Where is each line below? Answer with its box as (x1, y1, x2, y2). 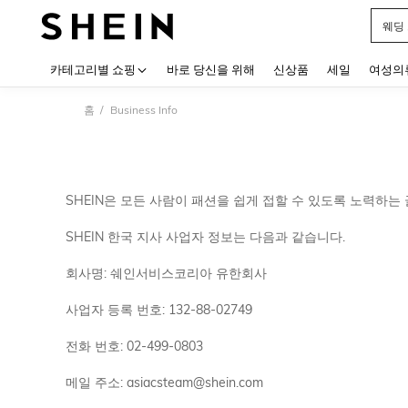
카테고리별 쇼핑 (50, 62, 136, 76)
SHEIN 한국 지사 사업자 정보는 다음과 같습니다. (66, 229, 345, 245)
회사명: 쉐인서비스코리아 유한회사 (66, 265, 267, 281)
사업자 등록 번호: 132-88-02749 (66, 301, 252, 318)
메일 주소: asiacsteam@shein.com (66, 374, 263, 391)
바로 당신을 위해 (167, 62, 255, 76)
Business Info (107, 103, 178, 117)
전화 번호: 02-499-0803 (66, 338, 203, 354)
